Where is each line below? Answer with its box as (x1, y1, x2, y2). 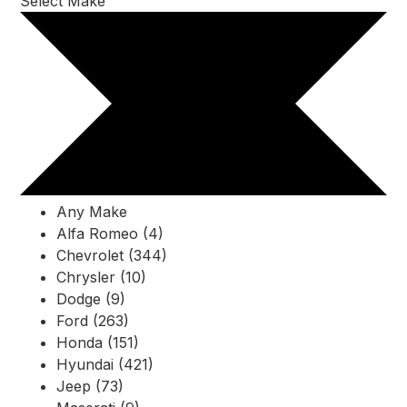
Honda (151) (56, 333, 139, 352)
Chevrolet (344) (56, 246, 167, 265)
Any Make (56, 203, 127, 222)
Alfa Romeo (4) (56, 224, 164, 243)
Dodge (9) (56, 290, 125, 309)
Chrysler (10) (56, 268, 146, 287)
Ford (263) (56, 312, 129, 331)
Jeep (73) (56, 377, 124, 396)
